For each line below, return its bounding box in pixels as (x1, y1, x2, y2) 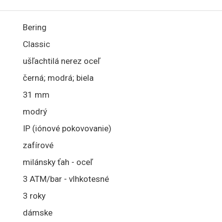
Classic (23, 39, 50, 49)
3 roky (23, 191, 46, 201)
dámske (23, 208, 53, 218)
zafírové (23, 140, 54, 150)
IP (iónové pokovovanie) (23, 123, 111, 133)
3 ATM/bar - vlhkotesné (23, 174, 109, 184)
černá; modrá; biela (23, 73, 94, 83)
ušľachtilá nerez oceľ (23, 56, 100, 66)
